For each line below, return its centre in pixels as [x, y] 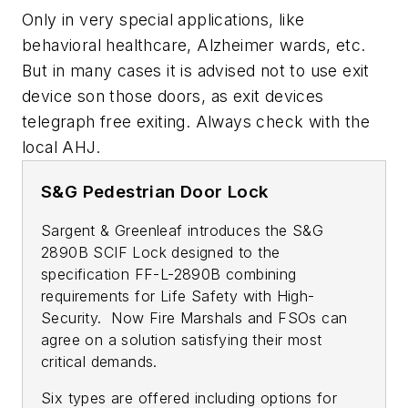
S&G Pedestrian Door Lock [155, 191]
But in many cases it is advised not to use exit [196, 70]
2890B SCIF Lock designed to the [161, 252]
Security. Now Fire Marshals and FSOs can [194, 317]
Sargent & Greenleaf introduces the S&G [183, 230]
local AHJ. [61, 147]
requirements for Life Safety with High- [178, 296]
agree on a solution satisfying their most [182, 339]
